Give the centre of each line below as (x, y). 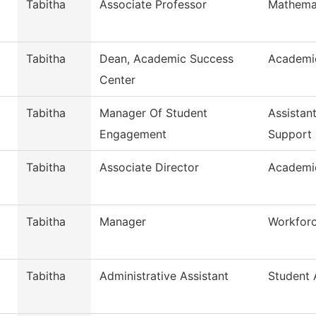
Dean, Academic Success (166, 59)
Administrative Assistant (164, 276)
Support (290, 134)
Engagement (133, 134)
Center (117, 80)
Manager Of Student (153, 113)
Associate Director (149, 168)
